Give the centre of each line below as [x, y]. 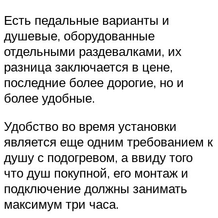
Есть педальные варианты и [87, 20]
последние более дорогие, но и [94, 82]
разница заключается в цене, [88, 67]
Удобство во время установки [90, 126]
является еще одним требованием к [108, 141]
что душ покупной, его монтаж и [96, 173]
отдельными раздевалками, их [93, 51]
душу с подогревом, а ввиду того [98, 157]
